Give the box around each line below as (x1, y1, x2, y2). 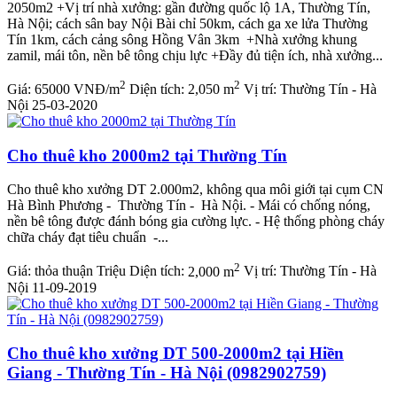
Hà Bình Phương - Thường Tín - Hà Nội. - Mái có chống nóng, (7, 198, 370, 214)
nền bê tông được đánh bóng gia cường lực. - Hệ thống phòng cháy (7, 214, 385, 230)
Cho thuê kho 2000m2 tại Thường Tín (7, 145, 287, 165)
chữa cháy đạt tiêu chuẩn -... (7, 230, 168, 245)
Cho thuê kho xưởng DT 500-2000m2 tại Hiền (7, 344, 344, 363)
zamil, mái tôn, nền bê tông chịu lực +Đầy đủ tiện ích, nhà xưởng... (7, 47, 383, 63)
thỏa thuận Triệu (35, 263, 126, 279)
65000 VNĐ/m (35, 81, 120, 97)
